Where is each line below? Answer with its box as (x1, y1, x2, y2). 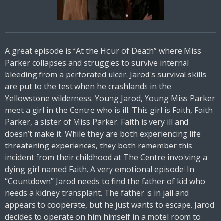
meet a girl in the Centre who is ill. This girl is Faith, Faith (5, 105, 213, 116)
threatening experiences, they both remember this (5, 140, 192, 151)
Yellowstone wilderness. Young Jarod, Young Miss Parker (5, 93, 215, 104)
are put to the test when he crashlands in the (5, 81, 171, 92)
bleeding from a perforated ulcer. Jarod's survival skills (5, 69, 206, 80)
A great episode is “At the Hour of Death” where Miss (5, 45, 201, 57)
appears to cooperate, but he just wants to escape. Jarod (5, 199, 214, 211)
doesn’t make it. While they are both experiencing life (5, 128, 201, 140)
